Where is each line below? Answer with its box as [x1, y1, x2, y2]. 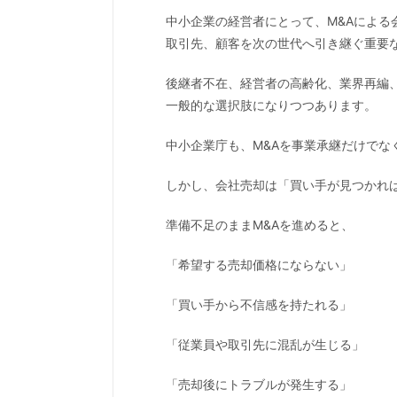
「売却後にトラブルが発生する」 [166, 376, 352, 392]
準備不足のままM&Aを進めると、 [166, 216, 354, 232]
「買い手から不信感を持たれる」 [166, 296, 352, 312]
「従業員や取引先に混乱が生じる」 [166, 336, 364, 352]
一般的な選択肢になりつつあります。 [166, 97, 377, 113]
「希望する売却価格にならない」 [166, 256, 352, 272]
